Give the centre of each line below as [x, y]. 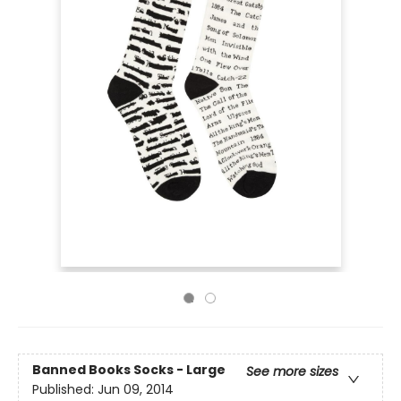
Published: [65, 390]
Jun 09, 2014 [136, 390]
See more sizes [292, 372]
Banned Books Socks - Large [129, 370]
